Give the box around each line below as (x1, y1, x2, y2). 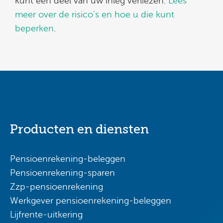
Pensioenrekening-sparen (10, 168, 115, 178)
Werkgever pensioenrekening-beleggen (10, 196, 171, 206)
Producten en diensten (10, 122, 149, 137)
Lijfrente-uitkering (10, 210, 83, 220)
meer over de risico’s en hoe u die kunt (15, 9, 174, 19)
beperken (15, 23, 54, 33)
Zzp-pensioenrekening (10, 182, 103, 192)
